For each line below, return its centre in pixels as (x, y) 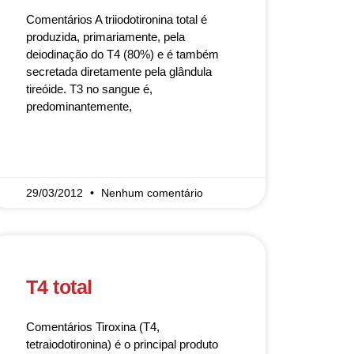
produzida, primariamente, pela (105, 37)
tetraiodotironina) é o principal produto (122, 344)
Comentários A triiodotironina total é (116, 19)
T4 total (59, 287)
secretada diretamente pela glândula (119, 72)
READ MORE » (58, 153)
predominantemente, (79, 106)
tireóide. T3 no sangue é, (89, 89)
